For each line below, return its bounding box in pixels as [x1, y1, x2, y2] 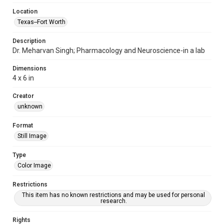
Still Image [17, 132, 46, 139]
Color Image [17, 162, 51, 169]
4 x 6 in [12, 74, 34, 82]
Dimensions [12, 65, 46, 72]
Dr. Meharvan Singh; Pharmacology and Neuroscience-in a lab [12, 46, 205, 54]
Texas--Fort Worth [17, 18, 65, 25]
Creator [12, 92, 34, 99]
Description [12, 37, 45, 44]
